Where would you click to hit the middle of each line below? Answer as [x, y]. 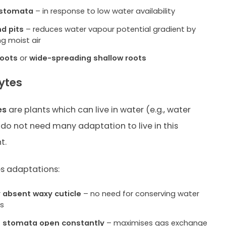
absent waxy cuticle [42, 194]
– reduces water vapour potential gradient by [110, 29]
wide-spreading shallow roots [88, 58]
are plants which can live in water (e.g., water [98, 110]
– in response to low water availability [104, 11]
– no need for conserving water [140, 194]
